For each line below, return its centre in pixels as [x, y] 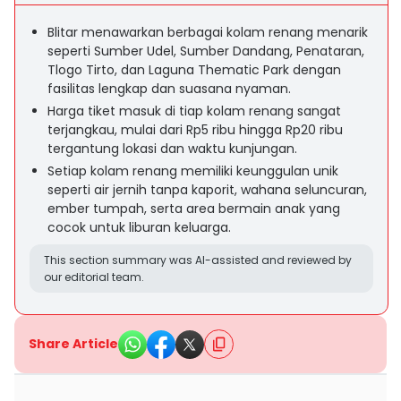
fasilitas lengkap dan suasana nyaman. [169, 89]
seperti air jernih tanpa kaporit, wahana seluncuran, [207, 190]
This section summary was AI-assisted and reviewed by [198, 260]
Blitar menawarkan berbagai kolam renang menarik [208, 32]
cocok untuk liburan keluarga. [139, 227]
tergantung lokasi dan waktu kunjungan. [172, 149]
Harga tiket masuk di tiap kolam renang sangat [194, 111]
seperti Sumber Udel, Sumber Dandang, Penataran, [206, 51]
